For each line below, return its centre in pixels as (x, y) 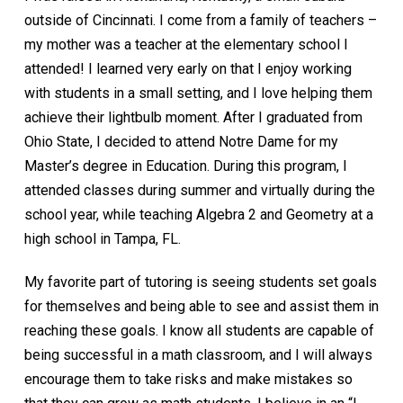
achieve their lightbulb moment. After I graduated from (193, 118)
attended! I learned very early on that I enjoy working (188, 69)
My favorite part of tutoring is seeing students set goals (200, 282)
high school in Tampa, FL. (102, 239)
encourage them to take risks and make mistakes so (188, 380)
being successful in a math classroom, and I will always (198, 355)
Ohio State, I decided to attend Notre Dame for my (181, 142)
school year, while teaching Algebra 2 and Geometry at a (198, 215)
